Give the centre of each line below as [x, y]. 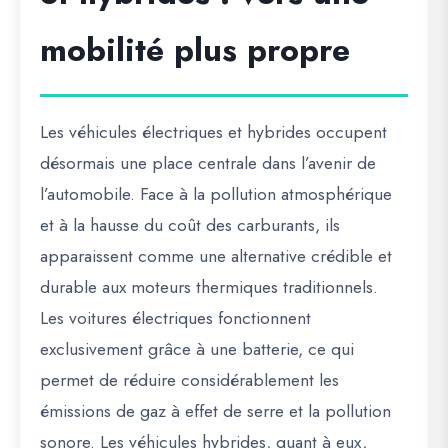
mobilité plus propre [195, 50]
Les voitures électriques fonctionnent [175, 318]
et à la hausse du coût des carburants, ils [190, 225]
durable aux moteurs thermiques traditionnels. [209, 287]
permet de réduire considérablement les [189, 380]
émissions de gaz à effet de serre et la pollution [215, 411]
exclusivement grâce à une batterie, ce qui [197, 349]
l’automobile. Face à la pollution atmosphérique [216, 194]
